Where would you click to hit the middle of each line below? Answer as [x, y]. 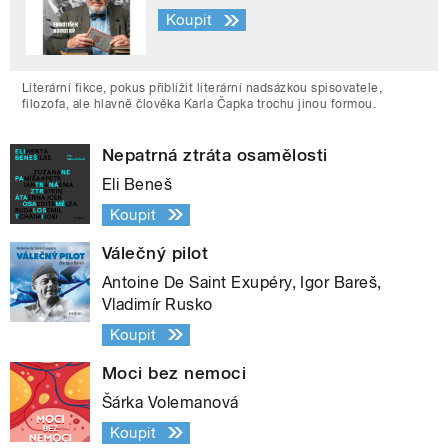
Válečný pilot [155, 252]
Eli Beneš [137, 184]
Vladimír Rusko [157, 304]
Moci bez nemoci [174, 372]
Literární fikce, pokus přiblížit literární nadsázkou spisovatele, [202, 87]
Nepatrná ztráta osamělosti [215, 154]
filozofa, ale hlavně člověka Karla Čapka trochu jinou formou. [199, 103]
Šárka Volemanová [170, 402]
